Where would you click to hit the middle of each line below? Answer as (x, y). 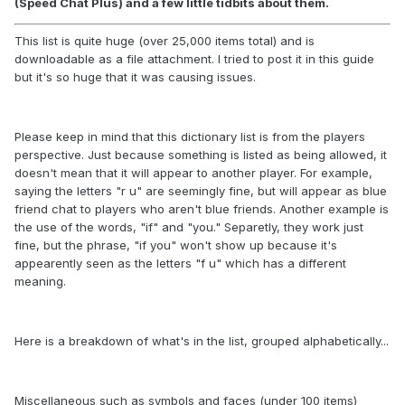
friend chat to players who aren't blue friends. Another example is (202, 208)
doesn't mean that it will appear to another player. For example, (193, 172)
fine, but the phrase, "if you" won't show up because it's (176, 245)
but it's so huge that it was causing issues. (135, 76)
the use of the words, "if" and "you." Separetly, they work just (189, 226)
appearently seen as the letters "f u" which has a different (180, 263)
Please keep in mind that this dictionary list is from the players (190, 136)
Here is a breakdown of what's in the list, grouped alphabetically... (202, 340)
